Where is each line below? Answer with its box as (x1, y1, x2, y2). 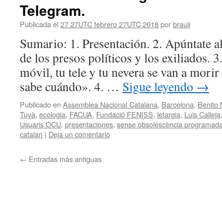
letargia (157, 109, 180, 119)
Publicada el (20, 19, 58, 29)
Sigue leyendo (122, 78, 196, 95)
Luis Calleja (184, 109, 221, 119)
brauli (173, 19, 190, 29)
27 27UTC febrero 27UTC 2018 (60, 19, 159, 29)
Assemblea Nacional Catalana (63, 99, 158, 110)
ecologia (39, 109, 65, 119)
